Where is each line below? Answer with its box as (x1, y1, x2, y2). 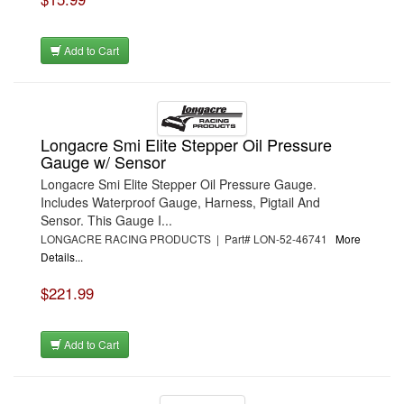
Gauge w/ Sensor (41, 149, 166, 173)
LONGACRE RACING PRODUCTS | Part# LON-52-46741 (41, 230, 335, 246)
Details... (41, 248, 83, 264)
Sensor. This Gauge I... (41, 210, 172, 229)
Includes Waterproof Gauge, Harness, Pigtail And (41, 192, 320, 211)
